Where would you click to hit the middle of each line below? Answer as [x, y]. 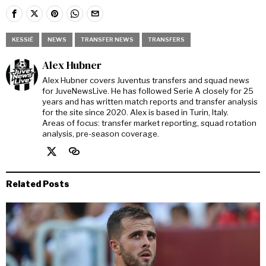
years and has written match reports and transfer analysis [150, 102]
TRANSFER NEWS [107, 40]
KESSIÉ [23, 40]
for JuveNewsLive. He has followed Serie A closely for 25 [148, 91]
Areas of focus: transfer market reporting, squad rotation [149, 123]
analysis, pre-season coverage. [101, 134]
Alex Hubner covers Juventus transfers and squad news [146, 80]
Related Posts [38, 184]
